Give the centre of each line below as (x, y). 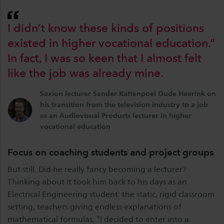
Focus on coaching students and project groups (110, 152)
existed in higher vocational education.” (111, 43)
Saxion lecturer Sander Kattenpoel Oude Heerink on (128, 93)
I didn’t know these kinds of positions (106, 28)
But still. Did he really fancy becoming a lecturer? (97, 169)
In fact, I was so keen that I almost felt (104, 58)
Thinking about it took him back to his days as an (97, 182)
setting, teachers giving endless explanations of (94, 207)
